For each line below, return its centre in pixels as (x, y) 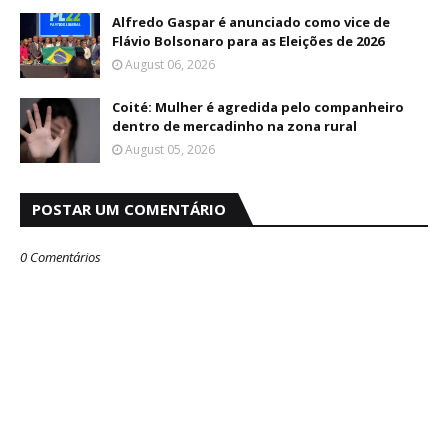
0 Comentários (60, 257)
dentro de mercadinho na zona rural (234, 126)
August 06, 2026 (170, 65)
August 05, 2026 (170, 150)
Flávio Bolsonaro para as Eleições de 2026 (248, 41)
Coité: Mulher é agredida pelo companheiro (258, 107)
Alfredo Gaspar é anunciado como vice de (251, 22)
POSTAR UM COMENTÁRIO (129, 209)
